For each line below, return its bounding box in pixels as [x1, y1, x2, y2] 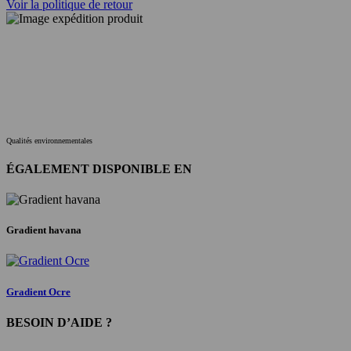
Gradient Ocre [6, 285, 71, 298]
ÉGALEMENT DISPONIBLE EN [6, 161, 192, 175]
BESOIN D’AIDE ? [6, 315, 112, 329]
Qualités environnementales [6, 136, 95, 146]
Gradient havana [6, 224, 81, 237]
